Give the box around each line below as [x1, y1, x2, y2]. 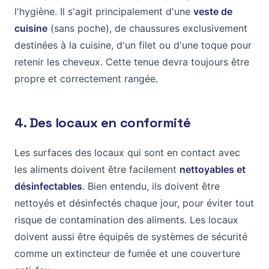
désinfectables [14, 180, 82, 192]
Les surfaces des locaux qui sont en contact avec [14, 146, 240, 159]
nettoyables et [180, 163, 246, 175]
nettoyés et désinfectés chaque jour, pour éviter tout [14, 196, 254, 209]
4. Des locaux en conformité [14, 113, 191, 131]
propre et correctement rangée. [14, 72, 158, 85]
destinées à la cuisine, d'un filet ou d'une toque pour [14, 38, 252, 51]
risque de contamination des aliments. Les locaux [14, 213, 238, 226]
